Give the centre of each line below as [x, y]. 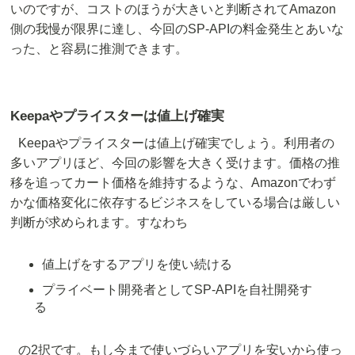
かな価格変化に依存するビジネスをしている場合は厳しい [176, 203]
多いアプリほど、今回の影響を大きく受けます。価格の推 [176, 163]
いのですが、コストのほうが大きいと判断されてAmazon [174, 10]
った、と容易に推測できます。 [99, 49]
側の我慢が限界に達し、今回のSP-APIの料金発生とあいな [177, 29]
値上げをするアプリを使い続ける [137, 265]
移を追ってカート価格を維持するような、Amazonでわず [174, 183]
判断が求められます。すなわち [99, 223]
